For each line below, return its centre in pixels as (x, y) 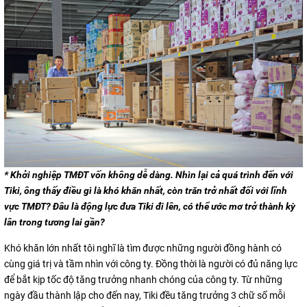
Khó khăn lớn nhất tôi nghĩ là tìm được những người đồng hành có (143, 248)
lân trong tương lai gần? (54, 222)
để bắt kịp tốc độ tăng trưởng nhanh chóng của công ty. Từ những (143, 280)
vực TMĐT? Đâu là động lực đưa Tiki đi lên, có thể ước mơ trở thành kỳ (150, 207)
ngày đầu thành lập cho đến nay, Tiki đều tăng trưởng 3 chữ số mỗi (145, 296)
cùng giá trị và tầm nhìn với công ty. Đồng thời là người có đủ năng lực (151, 264)
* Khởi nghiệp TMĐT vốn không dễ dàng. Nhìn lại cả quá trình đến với (149, 175)
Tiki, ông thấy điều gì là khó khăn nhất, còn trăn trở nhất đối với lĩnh (146, 191)
